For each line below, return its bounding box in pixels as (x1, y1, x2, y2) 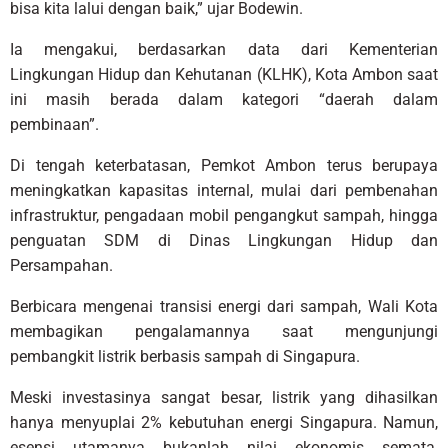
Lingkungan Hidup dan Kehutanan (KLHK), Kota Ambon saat (10, 65, 438, 85)
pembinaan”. (10, 115, 99, 135)
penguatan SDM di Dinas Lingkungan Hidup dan (10, 231, 438, 251)
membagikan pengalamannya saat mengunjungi (10, 322, 438, 342)
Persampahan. (10, 256, 113, 276)
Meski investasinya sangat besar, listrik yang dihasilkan (10, 388, 438, 408)
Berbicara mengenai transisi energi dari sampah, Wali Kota (10, 297, 438, 317)
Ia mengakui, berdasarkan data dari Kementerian (10, 40, 438, 60)
